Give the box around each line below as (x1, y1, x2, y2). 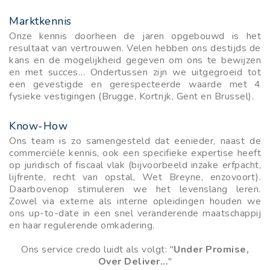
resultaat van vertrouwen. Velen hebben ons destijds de (9, 41, 261, 55)
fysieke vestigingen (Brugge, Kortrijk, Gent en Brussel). (9, 89, 254, 103)
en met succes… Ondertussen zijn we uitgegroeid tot (9, 65, 261, 79)
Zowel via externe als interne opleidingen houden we (9, 194, 261, 208)
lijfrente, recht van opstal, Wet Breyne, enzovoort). (9, 170, 261, 184)
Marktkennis (9, 13, 72, 28)
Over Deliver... (98, 254, 168, 268)
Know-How (9, 118, 67, 133)
